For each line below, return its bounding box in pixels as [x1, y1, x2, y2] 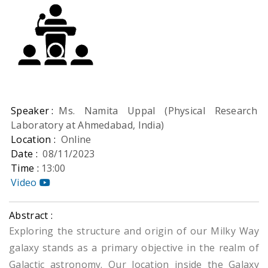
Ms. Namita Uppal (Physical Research [59, 104, 257, 118]
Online [60, 133, 92, 147]
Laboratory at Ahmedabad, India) [11, 118, 165, 132]
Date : [11, 147, 43, 161]
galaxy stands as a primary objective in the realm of [9, 241, 259, 255]
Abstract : [9, 209, 53, 223]
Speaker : [11, 104, 59, 118]
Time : [11, 162, 42, 175]
